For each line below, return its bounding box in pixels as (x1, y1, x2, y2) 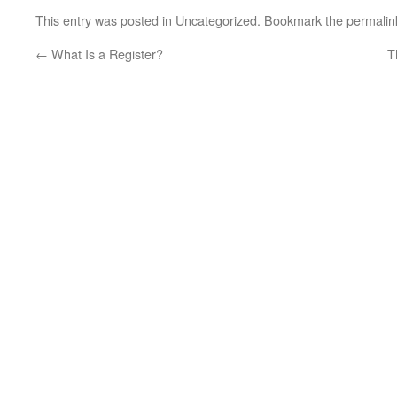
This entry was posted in (35, 11, 175, 29)
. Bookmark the (257, 11, 346, 29)
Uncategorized (175, 11, 257, 29)
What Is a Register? (48, 44, 163, 63)
